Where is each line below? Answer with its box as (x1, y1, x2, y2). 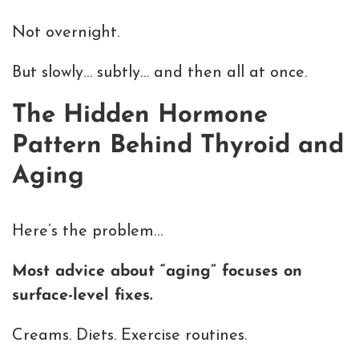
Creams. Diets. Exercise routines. (12, 328, 247, 345)
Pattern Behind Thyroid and (12, 133, 344, 159)
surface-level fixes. (12, 288, 152, 305)
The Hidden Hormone (12, 103, 268, 128)
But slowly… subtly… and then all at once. (12, 64, 307, 81)
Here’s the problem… (12, 224, 163, 240)
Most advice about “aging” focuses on (12, 264, 302, 280)
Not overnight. (12, 24, 119, 41)
